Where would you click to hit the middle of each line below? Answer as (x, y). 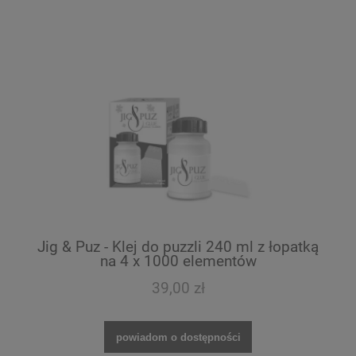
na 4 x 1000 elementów (178, 261)
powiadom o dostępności (178, 337)
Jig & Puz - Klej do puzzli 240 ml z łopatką (178, 247)
